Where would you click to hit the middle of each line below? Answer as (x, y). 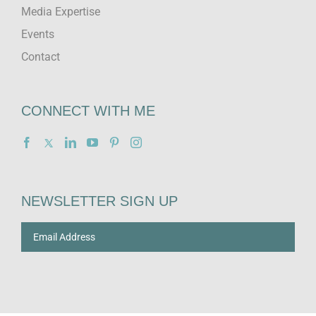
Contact (41, 57)
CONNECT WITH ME (88, 111)
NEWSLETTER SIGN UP (99, 201)
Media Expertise (61, 12)
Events (38, 35)
